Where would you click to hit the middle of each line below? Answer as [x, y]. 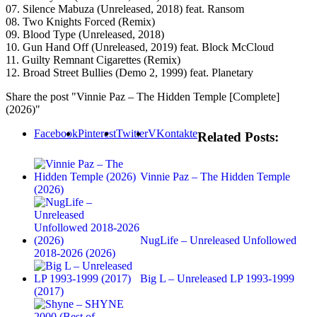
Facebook [56, 133]
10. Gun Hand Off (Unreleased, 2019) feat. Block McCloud [140, 47]
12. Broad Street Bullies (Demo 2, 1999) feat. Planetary [129, 72]
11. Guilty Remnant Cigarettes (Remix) [93, 59]
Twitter [132, 133]
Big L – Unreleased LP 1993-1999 [217, 279]
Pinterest [97, 133]
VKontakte [173, 133]
